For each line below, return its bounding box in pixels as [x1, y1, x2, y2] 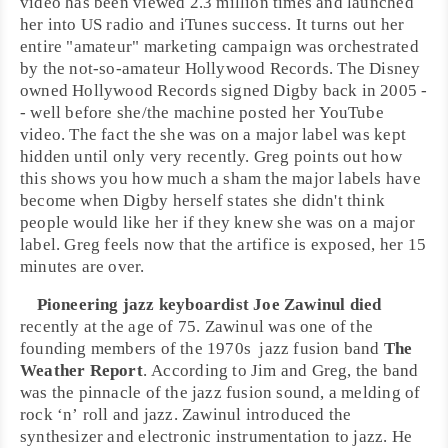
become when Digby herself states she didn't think [20, 191, 386, 210]
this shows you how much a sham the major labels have [20, 169, 421, 188]
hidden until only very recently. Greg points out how [20, 147, 402, 166]
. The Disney [329, 59, 421, 78]
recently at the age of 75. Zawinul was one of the [20, 317, 374, 336]
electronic [138, 427, 212, 446]
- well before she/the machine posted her [20, 103, 320, 122]
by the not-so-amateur [20, 59, 185, 78]
